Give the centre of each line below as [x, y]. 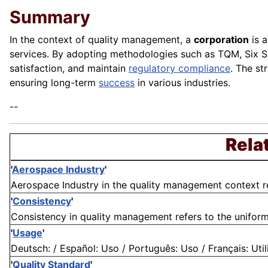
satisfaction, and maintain [69, 68]
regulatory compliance [179, 68]
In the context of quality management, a [102, 40]
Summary [50, 17]
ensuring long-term [54, 83]
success [117, 83]
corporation [221, 40]
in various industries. [182, 83]
